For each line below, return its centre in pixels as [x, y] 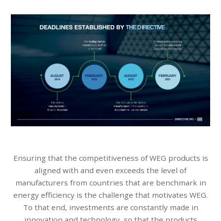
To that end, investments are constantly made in [110, 207]
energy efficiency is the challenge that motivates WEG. [110, 195]
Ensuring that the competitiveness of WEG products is [110, 158]
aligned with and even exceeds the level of [110, 170]
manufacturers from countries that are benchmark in [110, 182]
